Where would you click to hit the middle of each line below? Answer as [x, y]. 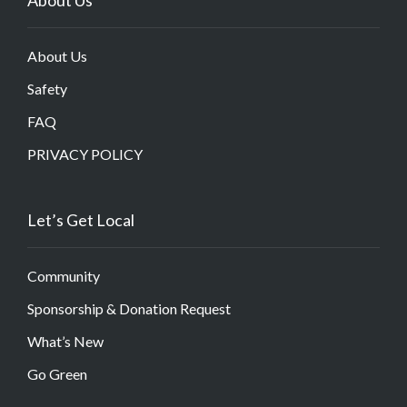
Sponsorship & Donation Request [129, 308]
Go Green [57, 373]
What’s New [65, 341]
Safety [47, 88]
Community [64, 275]
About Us [57, 55]
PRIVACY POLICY [85, 154]
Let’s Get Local [81, 219]
